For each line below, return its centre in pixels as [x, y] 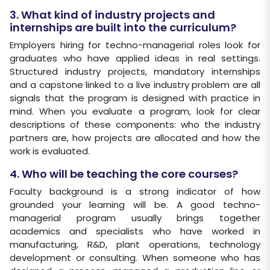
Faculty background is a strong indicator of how [135, 191]
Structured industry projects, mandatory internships [135, 71]
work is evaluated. [50, 151]
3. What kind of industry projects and [112, 15]
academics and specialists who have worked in [135, 231]
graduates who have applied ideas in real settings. [135, 58]
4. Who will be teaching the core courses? [124, 174]
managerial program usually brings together [135, 218]
